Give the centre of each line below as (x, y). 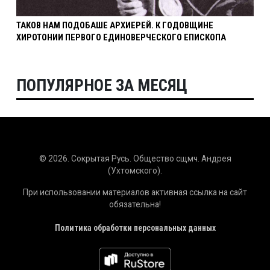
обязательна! (135, 205)
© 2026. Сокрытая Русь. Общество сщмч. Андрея (135, 159)
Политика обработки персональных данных (135, 228)
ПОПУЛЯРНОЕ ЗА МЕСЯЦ (102, 85)
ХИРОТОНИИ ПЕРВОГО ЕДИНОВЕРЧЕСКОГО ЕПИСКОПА (121, 37)
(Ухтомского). (135, 171)
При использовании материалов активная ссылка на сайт (135, 193)
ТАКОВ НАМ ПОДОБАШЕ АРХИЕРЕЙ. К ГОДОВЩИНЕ (115, 25)
